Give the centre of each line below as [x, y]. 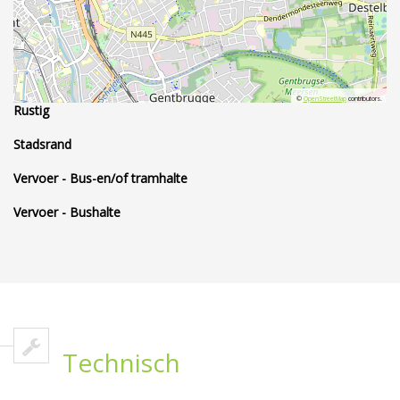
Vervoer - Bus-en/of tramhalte [100, 178]
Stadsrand [42, 144]
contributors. [364, 99]
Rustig [31, 110]
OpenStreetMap [325, 99]
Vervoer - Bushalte [67, 212]
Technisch [121, 362]
